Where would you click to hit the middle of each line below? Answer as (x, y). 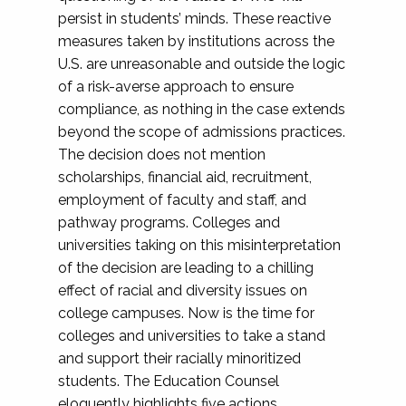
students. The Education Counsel (169, 381)
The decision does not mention (162, 155)
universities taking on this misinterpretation (199, 245)
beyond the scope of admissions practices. (202, 132)
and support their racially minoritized (179, 358)
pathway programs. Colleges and (169, 222)
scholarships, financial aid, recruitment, (185, 177)
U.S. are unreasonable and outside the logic (202, 64)
